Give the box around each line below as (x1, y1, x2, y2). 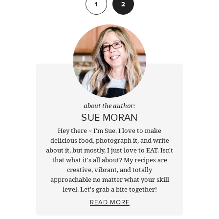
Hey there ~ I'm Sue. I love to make (58, 126, 161, 135)
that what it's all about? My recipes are (52, 155, 167, 164)
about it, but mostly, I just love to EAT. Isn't (46, 145, 173, 154)
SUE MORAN (81, 109, 138, 124)
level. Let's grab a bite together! (62, 184, 157, 194)
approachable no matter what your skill (50, 175, 169, 184)
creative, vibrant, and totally (67, 165, 152, 174)
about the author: (84, 101, 135, 110)
